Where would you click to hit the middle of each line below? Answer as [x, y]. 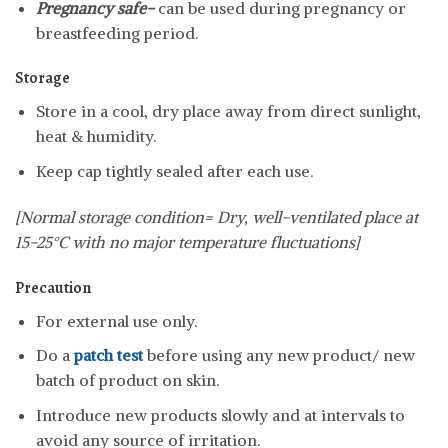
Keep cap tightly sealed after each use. [174, 171]
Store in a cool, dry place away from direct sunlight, [228, 111]
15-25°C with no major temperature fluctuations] [187, 241]
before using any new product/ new [278, 355]
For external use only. [116, 320]
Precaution [53, 287]
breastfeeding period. [116, 32]
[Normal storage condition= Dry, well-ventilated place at [216, 216]
